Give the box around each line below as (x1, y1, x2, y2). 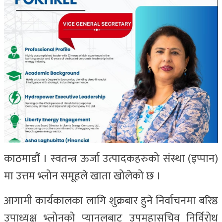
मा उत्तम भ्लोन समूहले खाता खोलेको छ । (4, 166, 161, 185)
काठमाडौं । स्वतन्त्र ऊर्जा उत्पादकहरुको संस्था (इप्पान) (4, 149, 218, 168)
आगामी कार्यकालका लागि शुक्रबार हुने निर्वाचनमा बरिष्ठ (4, 191, 218, 210)
